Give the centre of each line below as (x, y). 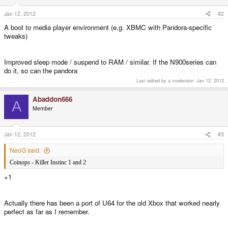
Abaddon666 (52, 99)
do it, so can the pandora (41, 71)
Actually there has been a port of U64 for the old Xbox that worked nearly (112, 203)
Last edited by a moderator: (166, 80)
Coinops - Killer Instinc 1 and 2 (48, 163)
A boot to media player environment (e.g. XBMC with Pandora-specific (108, 27)
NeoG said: (25, 150)
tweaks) (16, 36)
